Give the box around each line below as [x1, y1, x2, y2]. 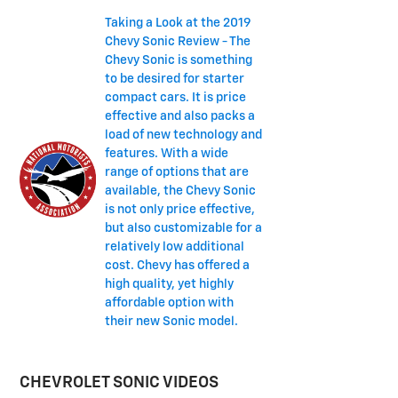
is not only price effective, [104, 203, 255, 216]
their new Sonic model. [104, 314, 238, 328]
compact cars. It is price [104, 91, 246, 104]
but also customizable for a [104, 221, 262, 235]
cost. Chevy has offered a [104, 259, 250, 272]
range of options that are [104, 165, 249, 179]
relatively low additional [104, 240, 244, 253]
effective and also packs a [104, 109, 255, 123]
